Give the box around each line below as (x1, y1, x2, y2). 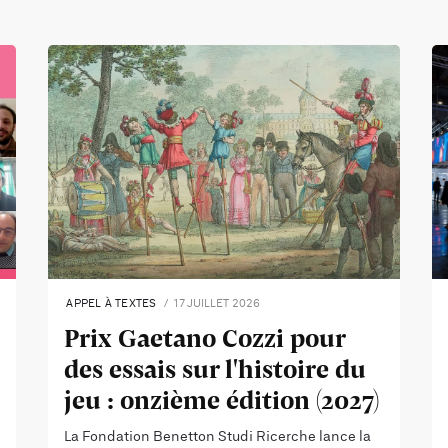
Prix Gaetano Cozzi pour (64, 319, 346, 357)
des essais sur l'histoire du (64, 350, 367, 388)
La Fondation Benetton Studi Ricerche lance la (64, 429, 372, 445)
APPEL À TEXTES (66, 298, 157, 310)
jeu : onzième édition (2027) (64, 381, 380, 419)
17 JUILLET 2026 (172, 298, 260, 310)
